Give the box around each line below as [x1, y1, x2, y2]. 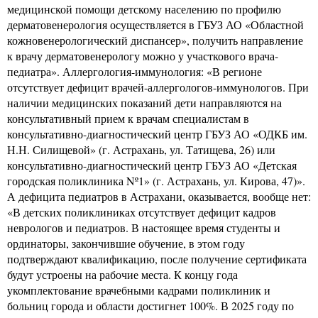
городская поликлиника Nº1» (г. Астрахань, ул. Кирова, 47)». [7, 172, 305, 188]
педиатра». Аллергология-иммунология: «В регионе [7, 63, 262, 79]
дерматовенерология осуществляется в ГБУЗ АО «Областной [7, 16, 304, 32]
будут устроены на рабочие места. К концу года [7, 266, 238, 282]
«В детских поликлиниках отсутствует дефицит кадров [7, 204, 276, 219]
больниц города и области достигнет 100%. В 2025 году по [7, 297, 294, 313]
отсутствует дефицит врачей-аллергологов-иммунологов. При [7, 79, 309, 94]
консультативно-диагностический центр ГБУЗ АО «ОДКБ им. [7, 126, 307, 141]
